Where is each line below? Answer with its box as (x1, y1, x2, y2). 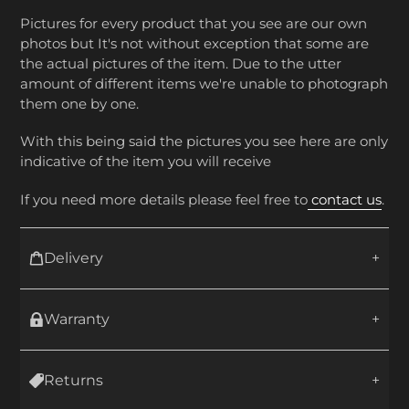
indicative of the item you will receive (20, 152, 275, 171)
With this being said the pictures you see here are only (20, 132, 388, 151)
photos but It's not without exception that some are (20, 34, 369, 52)
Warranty (44, 309, 110, 328)
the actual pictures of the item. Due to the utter (20, 54, 341, 72)
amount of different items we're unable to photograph (20, 74, 388, 92)
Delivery (44, 248, 103, 267)
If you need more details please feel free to (20, 190, 308, 208)
